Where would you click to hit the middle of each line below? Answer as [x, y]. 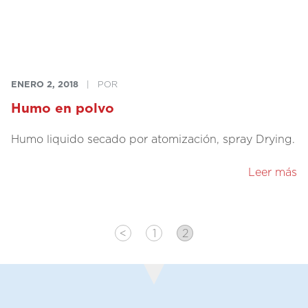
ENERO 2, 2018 [45, 84]
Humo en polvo [63, 108]
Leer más [273, 172]
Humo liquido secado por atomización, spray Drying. [153, 139]
